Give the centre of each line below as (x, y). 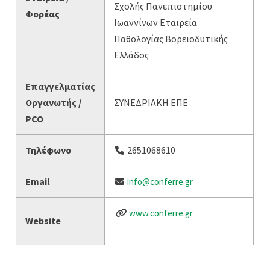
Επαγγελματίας (61, 86)
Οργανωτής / (54, 103)
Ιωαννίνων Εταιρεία (156, 23)
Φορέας (43, 14)
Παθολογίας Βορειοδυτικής (171, 39)
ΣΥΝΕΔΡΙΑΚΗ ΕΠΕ (151, 103)
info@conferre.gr (160, 182)
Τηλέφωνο (49, 150)
